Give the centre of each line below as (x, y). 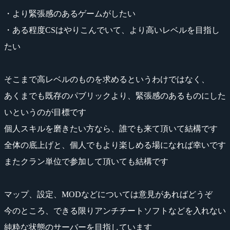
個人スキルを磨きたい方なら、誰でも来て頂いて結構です (111, 128)
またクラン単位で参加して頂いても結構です (86, 161)
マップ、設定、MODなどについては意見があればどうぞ (108, 194)
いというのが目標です (45, 112)
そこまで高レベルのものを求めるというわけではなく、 (107, 79)
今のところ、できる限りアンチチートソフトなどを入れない (115, 210)
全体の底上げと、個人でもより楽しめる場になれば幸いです (115, 145)
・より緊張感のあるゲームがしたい (70, 13)
